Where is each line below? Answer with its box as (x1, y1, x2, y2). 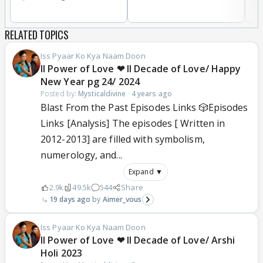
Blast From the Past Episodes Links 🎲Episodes (41, 101, 248, 114)
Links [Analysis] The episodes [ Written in (41, 117, 225, 130)
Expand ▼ (129, 167, 163, 177)
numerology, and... (41, 149, 122, 162)
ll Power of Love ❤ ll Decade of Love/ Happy (41, 62, 241, 76)
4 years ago (131, 89, 172, 99)
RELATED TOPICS (5, 27, 69, 43)
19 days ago (49, 194, 91, 205)
